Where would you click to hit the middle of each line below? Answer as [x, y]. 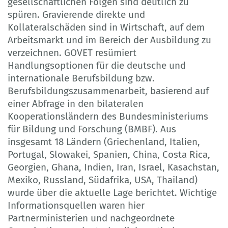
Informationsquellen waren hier [76, 205]
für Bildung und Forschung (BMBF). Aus [92, 129]
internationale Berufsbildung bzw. [81, 78]
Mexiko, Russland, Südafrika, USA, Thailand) [103, 180]
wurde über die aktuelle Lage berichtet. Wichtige [112, 192]
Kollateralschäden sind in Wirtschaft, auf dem [106, 27]
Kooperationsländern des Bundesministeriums [108, 116]
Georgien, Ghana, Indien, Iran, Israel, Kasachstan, [113, 167]
